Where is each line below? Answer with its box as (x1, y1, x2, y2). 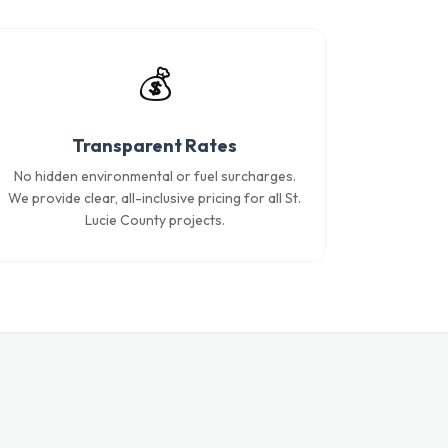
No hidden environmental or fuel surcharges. (13, 167, 296, 185)
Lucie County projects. (84, 211, 225, 229)
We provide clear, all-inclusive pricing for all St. (8, 189, 302, 207)
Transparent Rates (72, 134, 238, 157)
